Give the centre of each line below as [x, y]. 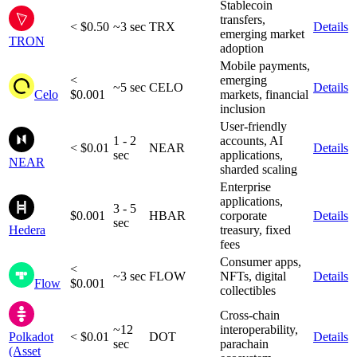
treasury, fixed [255, 230]
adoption [242, 49]
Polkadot [31, 337]
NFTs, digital [253, 277]
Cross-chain [250, 316]
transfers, [243, 20]
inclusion [243, 109]
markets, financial [264, 95]
